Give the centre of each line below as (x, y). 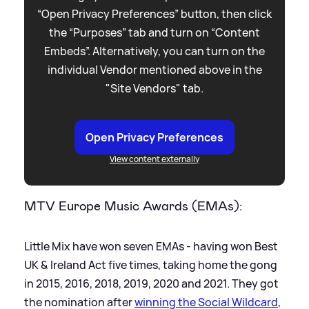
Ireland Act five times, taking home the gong (163, 265)
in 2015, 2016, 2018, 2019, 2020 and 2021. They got (151, 283)
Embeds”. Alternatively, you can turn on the (154, 51)
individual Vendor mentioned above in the (154, 70)
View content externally (154, 159)
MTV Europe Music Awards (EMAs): (133, 206)
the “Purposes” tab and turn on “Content (154, 33)
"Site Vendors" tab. (154, 89)
